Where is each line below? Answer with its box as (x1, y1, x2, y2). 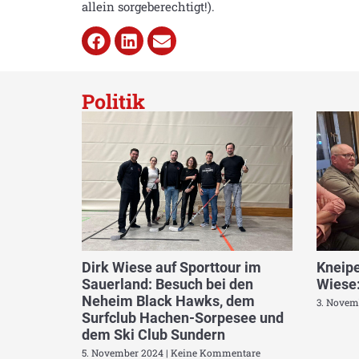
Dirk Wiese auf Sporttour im (82, 258, 261, 276)
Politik (82, 88, 145, 115)
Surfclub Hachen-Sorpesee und (82, 309, 284, 326)
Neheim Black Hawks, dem (82, 292, 255, 309)
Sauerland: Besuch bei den (82, 275, 253, 292)
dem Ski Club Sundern (82, 325, 225, 343)
